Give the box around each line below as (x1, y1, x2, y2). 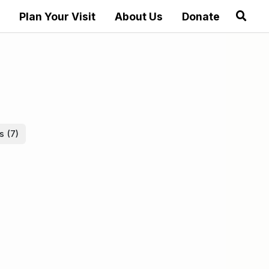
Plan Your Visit (19, 10, 95, 23)
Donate (181, 10, 220, 23)
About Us (114, 10, 163, 23)
